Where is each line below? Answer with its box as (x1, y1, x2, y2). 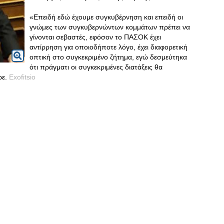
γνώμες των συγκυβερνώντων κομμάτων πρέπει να (29, 23, 190, 31)
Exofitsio (9, 73, 35, 81)
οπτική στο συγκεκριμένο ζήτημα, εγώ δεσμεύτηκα (29, 53, 187, 61)
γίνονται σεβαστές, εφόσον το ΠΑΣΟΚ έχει (29, 33, 161, 41)
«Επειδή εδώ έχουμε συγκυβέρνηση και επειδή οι (29, 13, 183, 21)
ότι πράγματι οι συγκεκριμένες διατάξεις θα (29, 63, 162, 71)
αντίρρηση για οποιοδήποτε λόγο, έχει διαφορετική (29, 43, 187, 51)
